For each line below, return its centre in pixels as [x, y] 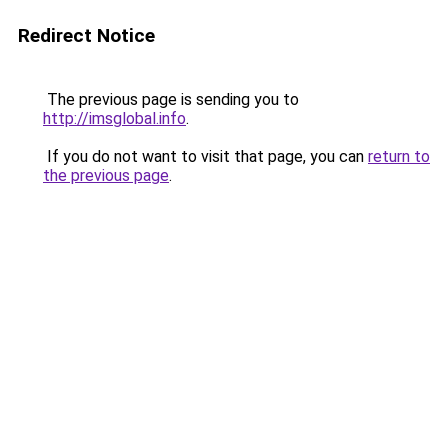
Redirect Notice [86, 35]
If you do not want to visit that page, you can [205, 156]
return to [399, 156]
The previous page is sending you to [171, 99]
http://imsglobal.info [114, 118]
